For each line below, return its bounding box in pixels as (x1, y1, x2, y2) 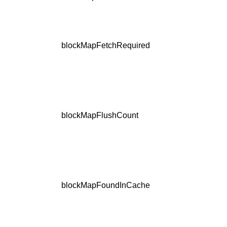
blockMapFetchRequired (61, 41, 150, 50)
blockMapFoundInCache (61, 181, 150, 190)
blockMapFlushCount (61, 111, 138, 120)
